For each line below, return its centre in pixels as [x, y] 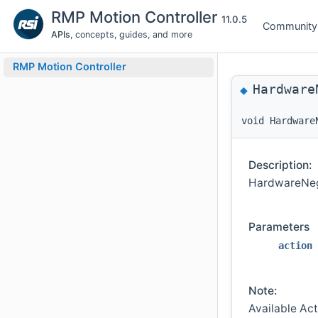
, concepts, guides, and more [131, 34]
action [295, 246]
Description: [280, 165]
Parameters [279, 227]
